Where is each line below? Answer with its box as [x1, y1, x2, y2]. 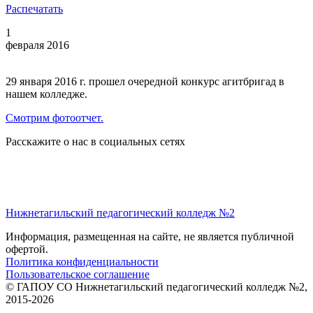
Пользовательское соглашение [6, 268, 150, 280]
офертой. [6, 243, 48, 255]
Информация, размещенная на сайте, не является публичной [6, 231, 294, 242]
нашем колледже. [6, 88, 87, 100]
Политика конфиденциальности [6, 256, 159, 268]
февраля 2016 [6, 39, 69, 51]
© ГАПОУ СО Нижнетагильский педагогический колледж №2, [6, 281, 307, 293]
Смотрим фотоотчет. [6, 112, 103, 124]
